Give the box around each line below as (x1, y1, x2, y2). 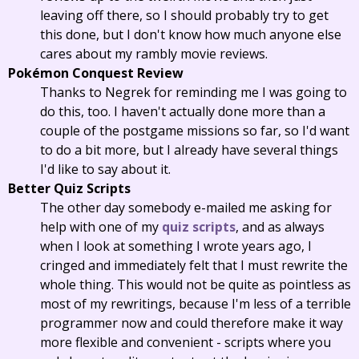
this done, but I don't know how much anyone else (40, 26, 341, 43)
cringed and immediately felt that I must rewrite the (40, 256, 348, 274)
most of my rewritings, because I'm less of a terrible (40, 295, 351, 313)
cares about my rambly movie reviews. (40, 45, 268, 63)
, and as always (236, 218, 325, 236)
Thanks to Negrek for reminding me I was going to (40, 83, 347, 101)
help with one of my (40, 218, 162, 236)
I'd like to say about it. (40, 160, 171, 178)
